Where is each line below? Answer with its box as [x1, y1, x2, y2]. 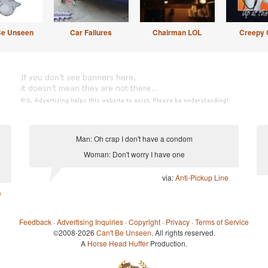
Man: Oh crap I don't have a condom [75, 133, 193, 144]
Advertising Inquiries [57, 217, 123, 227]
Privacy [166, 217, 190, 227]
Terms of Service [195, 217, 249, 227]
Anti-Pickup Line [175, 172, 229, 182]
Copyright [129, 217, 160, 227]
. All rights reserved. [151, 227, 215, 237]
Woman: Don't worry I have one [83, 149, 185, 159]
